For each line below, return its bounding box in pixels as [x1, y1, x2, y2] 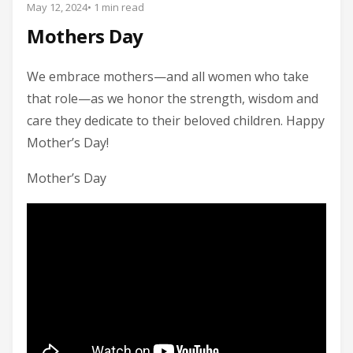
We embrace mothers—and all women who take [27, 67, 309, 85]
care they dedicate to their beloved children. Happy [27, 111, 325, 129]
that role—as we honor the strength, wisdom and [27, 89, 318, 107]
